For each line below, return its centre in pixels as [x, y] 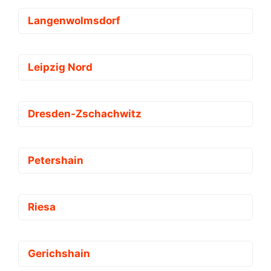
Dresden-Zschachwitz [85, 113]
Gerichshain [59, 253]
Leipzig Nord [60, 67]
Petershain [56, 160]
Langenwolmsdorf [74, 20]
